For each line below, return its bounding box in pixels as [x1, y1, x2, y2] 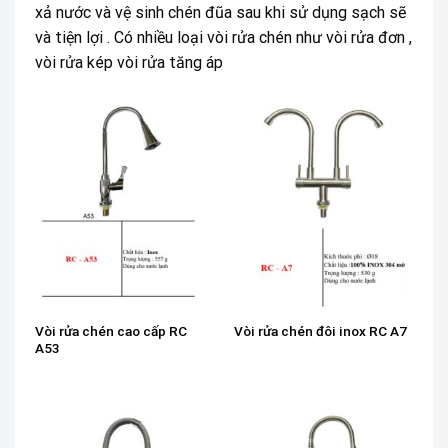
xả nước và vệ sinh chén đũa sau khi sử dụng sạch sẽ [35, 2, 406, 22]
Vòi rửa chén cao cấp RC [34, 322, 187, 339]
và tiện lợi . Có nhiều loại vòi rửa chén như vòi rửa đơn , [35, 27, 412, 47]
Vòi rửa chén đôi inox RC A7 [233, 323, 407, 340]
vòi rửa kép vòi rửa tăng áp [35, 52, 223, 72]
